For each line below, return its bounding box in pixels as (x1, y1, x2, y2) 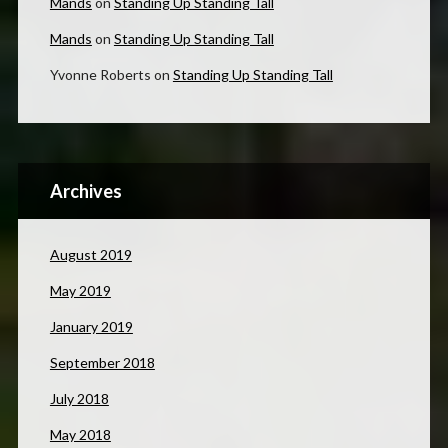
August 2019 (49, 246, 132, 264)
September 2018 (49, 354, 155, 372)
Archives (49, 180, 122, 203)
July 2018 (49, 390, 109, 408)
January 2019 (49, 318, 133, 336)
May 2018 (49, 426, 111, 444)
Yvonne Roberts (49, 66, 151, 84)
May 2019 (49, 282, 111, 300)
